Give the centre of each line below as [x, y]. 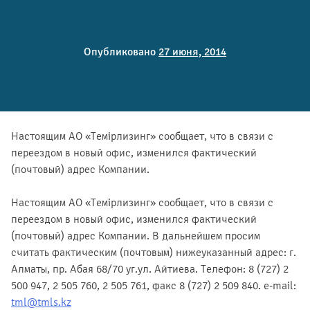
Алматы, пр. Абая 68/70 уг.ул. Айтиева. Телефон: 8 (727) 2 [150, 269]
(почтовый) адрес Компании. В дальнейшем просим [136, 236]
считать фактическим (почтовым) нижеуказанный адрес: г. [154, 252]
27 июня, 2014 [192, 52]
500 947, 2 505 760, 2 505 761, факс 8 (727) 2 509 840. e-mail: [154, 285]
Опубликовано [121, 52]
